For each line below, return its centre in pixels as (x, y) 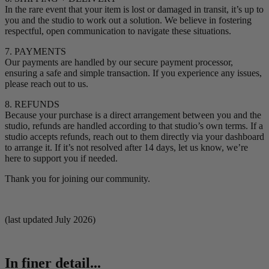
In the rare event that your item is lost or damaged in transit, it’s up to (134, 10)
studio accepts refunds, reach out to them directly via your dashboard (134, 137)
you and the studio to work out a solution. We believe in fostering (128, 20)
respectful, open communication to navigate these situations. (118, 31)
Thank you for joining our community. (77, 179)
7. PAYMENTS (35, 52)
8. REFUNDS (32, 104)
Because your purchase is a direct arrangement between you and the (133, 115)
